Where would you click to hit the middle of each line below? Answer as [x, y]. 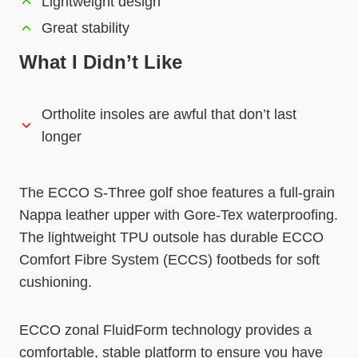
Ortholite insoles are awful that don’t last [169, 114]
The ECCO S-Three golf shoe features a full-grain [177, 192]
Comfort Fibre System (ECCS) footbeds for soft [169, 259]
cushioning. [56, 282]
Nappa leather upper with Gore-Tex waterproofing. [179, 215]
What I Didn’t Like [101, 62]
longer [62, 136]
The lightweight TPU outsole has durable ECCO [171, 237]
